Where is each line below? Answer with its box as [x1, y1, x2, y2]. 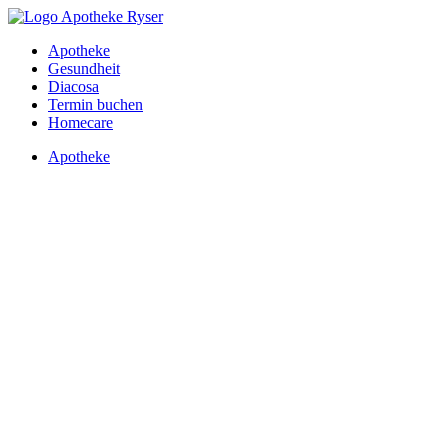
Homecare [48, 114, 113, 131]
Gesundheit [48, 60, 120, 77]
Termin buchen [48, 96, 143, 113]
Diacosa [48, 78, 99, 95]
